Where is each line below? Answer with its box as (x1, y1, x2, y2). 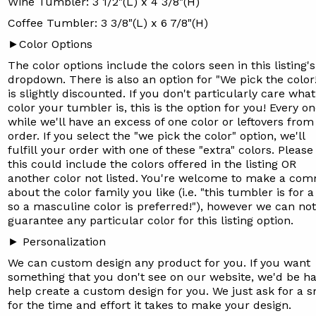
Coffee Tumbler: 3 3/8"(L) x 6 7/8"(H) (7, 16, 208, 30)
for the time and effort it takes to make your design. (7, 298, 295, 312)
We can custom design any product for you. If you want (7, 256, 310, 269)
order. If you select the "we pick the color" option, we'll (7, 129, 305, 142)
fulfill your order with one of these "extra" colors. (7, 143, 278, 157)
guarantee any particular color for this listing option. (7, 214, 297, 227)
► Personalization (7, 235, 106, 248)
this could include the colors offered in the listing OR (7, 157, 296, 171)
